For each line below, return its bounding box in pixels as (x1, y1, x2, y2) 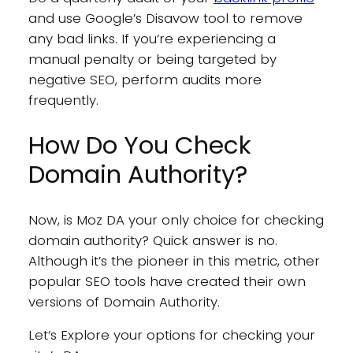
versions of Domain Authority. (28, 292, 224, 311)
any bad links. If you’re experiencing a (28, 28, 276, 48)
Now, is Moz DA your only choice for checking (28, 210, 324, 229)
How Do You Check (28, 127, 251, 162)
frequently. (28, 90, 98, 110)
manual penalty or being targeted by (28, 49, 277, 69)
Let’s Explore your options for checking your (28, 325, 315, 345)
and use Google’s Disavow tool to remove (28, 8, 303, 28)
